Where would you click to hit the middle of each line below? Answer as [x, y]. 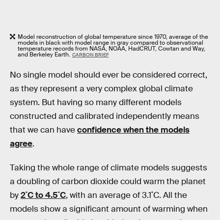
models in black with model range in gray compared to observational [110, 43]
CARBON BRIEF [90, 55]
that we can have [43, 130]
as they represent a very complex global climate [101, 88]
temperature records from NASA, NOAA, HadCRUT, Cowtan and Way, [111, 49]
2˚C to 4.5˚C [43, 195]
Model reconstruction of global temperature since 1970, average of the [113, 37]
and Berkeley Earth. [44, 55]
